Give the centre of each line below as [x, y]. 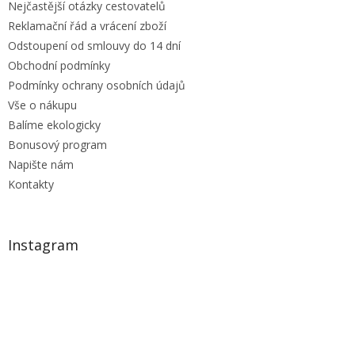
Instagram [43, 244]
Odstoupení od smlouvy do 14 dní [94, 45]
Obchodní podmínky [59, 65]
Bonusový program [57, 144]
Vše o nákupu [42, 105]
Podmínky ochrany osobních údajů [97, 85]
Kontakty [31, 184]
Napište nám [41, 164]
